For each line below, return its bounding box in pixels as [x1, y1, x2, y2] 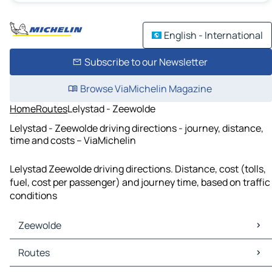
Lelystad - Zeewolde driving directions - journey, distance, [10, 121, 263, 135]
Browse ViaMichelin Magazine [80, 82, 212, 95]
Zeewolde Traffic [12, 253, 86, 267]
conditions [10, 189, 57, 203]
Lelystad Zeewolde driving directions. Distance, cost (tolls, [10, 162, 266, 176]
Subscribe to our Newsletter [84, 55, 208, 69]
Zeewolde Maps [12, 239, 81, 253]
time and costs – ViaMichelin [10, 133, 136, 147]
